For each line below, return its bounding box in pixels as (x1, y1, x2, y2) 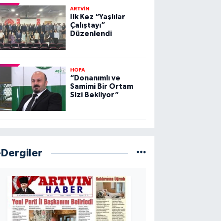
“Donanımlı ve (70, 74, 120, 82)
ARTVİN (70, 6, 89, 12)
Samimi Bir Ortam (70, 83, 133, 91)
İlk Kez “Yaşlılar (70, 13, 125, 21)
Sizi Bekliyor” (70, 91, 119, 99)
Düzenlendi (70, 30, 112, 38)
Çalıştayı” (70, 22, 105, 30)
